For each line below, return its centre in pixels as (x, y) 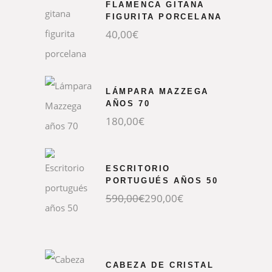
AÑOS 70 (128, 104)
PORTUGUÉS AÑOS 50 (162, 181)
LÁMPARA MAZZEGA (158, 91)
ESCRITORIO (138, 168)
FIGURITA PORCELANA (164, 16)
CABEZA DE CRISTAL (160, 265)
